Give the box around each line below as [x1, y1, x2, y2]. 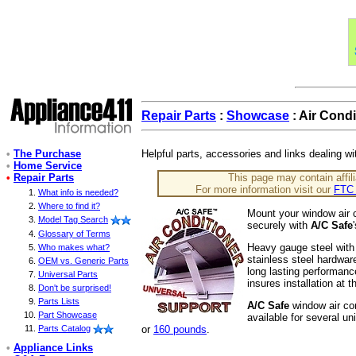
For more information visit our [195, 184, 334, 195]
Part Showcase [38, 310, 97, 320]
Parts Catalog [38, 323, 91, 334]
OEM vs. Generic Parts [38, 256, 129, 266]
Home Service [14, 160, 82, 172]
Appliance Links [14, 342, 93, 354]
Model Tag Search [38, 215, 108, 224]
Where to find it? [38, 201, 100, 211]
